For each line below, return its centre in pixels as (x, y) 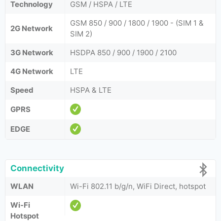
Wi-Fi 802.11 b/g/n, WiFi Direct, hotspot (138, 186)
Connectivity (37, 168)
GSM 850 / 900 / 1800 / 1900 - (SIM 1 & (137, 23)
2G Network (32, 28)
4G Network (32, 71)
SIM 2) (81, 34)
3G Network (32, 53)
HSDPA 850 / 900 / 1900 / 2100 (123, 53)
